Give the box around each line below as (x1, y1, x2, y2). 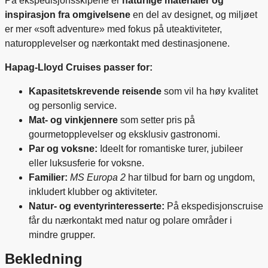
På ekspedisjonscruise (165, 200, 263, 211)
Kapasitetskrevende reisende (29, 86, 162, 96)
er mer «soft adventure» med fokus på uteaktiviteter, (5, 23, 222, 34)
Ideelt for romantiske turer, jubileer (98, 143, 243, 154)
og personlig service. (29, 100, 117, 111)
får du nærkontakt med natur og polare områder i (29, 215, 232, 226)
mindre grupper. (29, 229, 95, 240)
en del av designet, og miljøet (130, 9, 257, 20)
